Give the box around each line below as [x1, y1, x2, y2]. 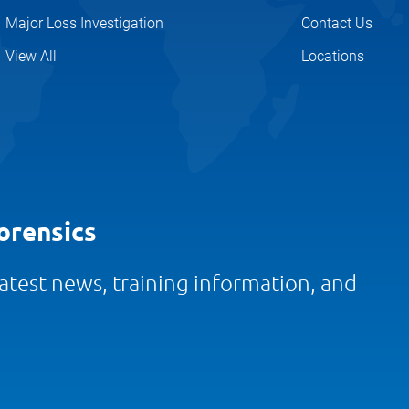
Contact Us [301, 14, 373, 32]
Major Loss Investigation [5, 14, 163, 32]
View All [5, 47, 57, 65]
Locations [301, 47, 365, 65]
